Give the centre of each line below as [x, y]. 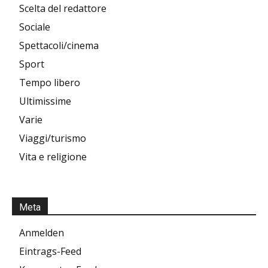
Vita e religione [53, 156]
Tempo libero [50, 82]
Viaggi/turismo [53, 138]
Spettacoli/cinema [59, 45]
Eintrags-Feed [50, 251]
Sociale [35, 27]
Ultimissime [45, 101]
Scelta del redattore [63, 8]
